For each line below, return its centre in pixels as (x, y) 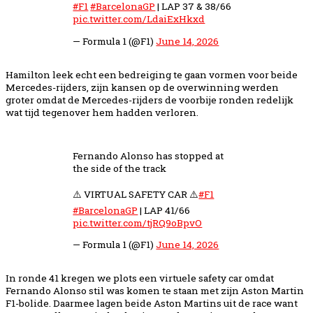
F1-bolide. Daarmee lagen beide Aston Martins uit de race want (152, 304)
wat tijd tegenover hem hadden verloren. (102, 112)
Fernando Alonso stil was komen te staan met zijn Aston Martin (155, 291)
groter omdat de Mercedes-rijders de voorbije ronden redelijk (150, 100)
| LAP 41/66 (164, 210)
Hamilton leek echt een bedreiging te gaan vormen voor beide (152, 74)
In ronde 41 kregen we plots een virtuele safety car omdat (140, 278)
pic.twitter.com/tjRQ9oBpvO (138, 223)
